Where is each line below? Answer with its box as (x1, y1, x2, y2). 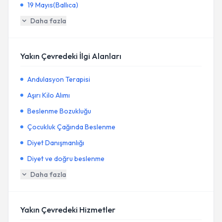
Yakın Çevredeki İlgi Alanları (20, 51, 121, 61)
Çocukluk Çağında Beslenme (27, 122, 115, 131)
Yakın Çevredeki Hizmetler (20, 205, 115, 215)
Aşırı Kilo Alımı (27, 91, 70, 100)
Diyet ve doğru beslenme (27, 154, 105, 163)
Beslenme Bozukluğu (27, 107, 91, 115)
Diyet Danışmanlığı (27, 138, 84, 147)
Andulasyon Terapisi (27, 75, 90, 84)
